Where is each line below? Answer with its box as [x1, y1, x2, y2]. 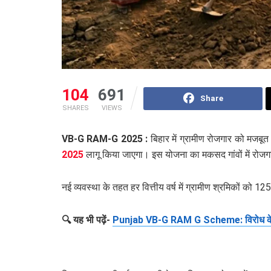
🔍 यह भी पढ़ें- [62, 214, 113, 226]
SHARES [62, 104, 89, 113]
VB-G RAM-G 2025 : [62, 133, 151, 145]
